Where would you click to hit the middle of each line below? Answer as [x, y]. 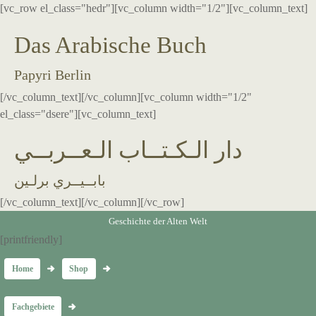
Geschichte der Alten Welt [158, 221]
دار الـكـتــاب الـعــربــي [128, 151]
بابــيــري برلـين [60, 180]
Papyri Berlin [53, 75]
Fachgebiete [33, 307]
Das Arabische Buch [110, 45]
